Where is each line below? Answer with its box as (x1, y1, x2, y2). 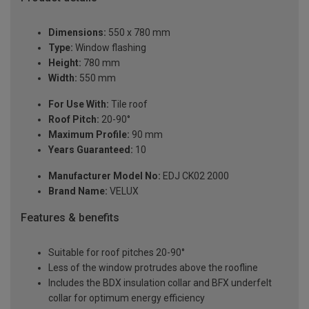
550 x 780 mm (106, 26, 170, 38)
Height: (48, 57, 81, 68)
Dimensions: (48, 26, 106, 38)
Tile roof (109, 98, 148, 110)
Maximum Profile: (48, 128, 130, 140)
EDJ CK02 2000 (161, 170, 229, 181)
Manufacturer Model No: (48, 170, 161, 181)
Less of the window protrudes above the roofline (48, 261, 258, 273)
